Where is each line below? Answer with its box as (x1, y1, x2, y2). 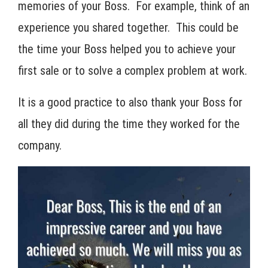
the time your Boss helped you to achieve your (18, 41, 236, 56)
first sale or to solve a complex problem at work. (18, 63, 247, 78)
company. (18, 138, 62, 153)
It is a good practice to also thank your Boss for (18, 95, 242, 109)
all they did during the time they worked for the (18, 116, 240, 131)
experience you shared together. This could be (18, 20, 239, 35)
